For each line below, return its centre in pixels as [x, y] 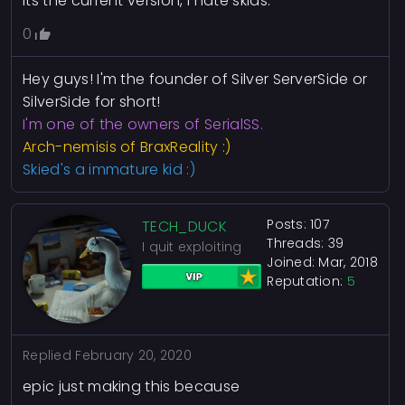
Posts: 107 [298, 224]
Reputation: [307, 281]
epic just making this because [132, 386]
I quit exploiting [192, 247]
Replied [49, 355]
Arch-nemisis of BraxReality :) [127, 147]
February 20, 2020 [134, 355]
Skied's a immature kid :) [109, 170]
